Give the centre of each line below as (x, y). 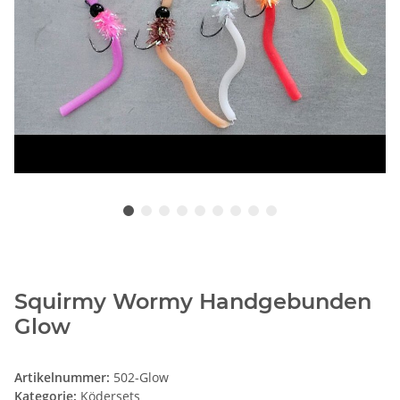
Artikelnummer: (64, 378)
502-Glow (141, 378)
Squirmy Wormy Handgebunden (193, 302)
